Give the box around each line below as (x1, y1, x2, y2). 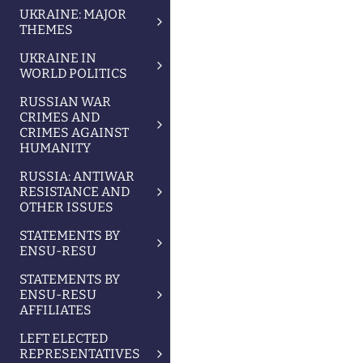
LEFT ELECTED (19, 331, 108, 346)
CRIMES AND (19, 109, 100, 125)
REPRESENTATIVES (19, 346, 140, 361)
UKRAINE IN (19, 50, 96, 66)
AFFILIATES (19, 302, 92, 318)
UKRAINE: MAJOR (19, 6, 126, 22)
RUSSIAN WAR (19, 94, 111, 109)
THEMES (19, 22, 73, 37)
